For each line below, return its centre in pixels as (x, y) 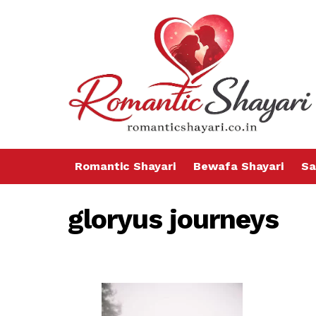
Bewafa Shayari (238, 166)
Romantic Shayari (125, 166)
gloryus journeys (174, 219)
